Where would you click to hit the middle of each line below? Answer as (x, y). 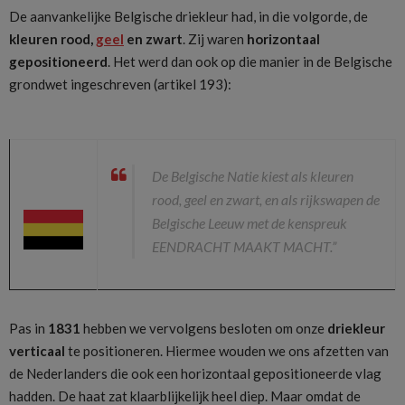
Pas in (28, 329)
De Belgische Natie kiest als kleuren (253, 176)
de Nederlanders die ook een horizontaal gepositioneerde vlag (195, 374)
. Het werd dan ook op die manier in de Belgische (250, 61)
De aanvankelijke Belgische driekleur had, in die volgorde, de (188, 16)
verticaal (37, 351)
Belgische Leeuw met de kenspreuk (250, 223)
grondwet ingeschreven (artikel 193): (120, 84)
